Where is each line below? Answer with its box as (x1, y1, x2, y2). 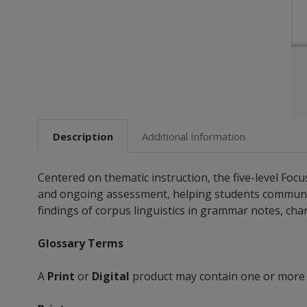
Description (52, 129, 113, 143)
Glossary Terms (38, 236, 123, 251)
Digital (92, 269, 130, 284)
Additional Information (141, 129, 245, 143)
